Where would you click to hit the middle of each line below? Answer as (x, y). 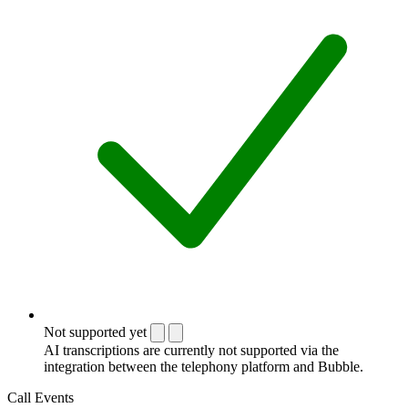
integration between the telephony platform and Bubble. (204, 366)
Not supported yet (95, 331)
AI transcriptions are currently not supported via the (191, 350)
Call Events (41, 397)
